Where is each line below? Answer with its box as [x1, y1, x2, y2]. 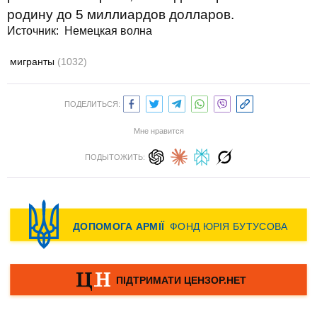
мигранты [10, 56, 57, 67]
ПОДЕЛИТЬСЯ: [64, 100, 120, 108]
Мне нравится [133, 127, 184, 135]
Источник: [7, 25, 64, 37]
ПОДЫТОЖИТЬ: [84, 153, 145, 161]
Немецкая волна [64, 25, 152, 37]
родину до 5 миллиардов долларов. [7, 7, 234, 22]
